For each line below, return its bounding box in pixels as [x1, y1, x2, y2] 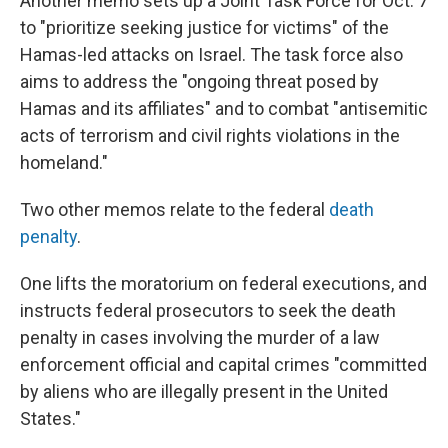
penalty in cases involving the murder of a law [20, 327, 380, 348]
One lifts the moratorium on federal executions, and [20, 273, 427, 294]
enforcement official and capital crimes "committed [20, 354, 427, 375]
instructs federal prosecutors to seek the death [20, 300, 396, 321]
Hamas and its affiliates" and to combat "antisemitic [20, 98, 428, 119]
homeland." [20, 152, 108, 173]
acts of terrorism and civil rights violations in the [20, 125, 400, 146]
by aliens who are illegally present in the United [20, 381, 388, 402]
